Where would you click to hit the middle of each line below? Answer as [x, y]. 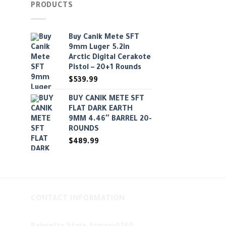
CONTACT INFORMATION [78, 199]
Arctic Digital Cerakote [110, 58]
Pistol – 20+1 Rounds [105, 68]
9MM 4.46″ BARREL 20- [110, 120]
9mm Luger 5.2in [99, 48]
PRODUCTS [52, 6]
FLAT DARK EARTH [101, 109]
